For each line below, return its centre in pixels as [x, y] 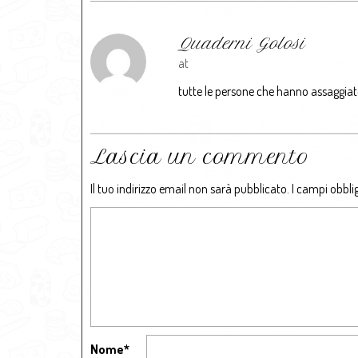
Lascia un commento [200, 157]
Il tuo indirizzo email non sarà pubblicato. [190, 189]
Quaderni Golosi [242, 44]
